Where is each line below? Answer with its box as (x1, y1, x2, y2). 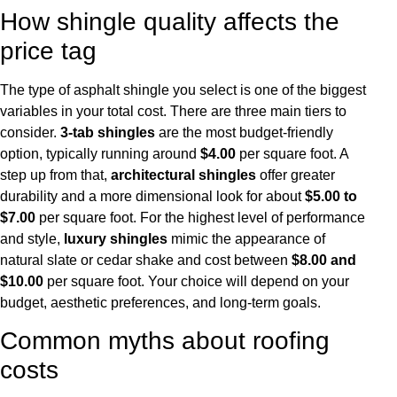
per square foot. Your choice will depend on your (43, 273, 349, 289)
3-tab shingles (60, 124, 155, 140)
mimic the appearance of (167, 230, 325, 246)
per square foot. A (236, 145, 348, 161)
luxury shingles (64, 230, 167, 246)
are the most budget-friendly (155, 124, 333, 140)
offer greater (256, 167, 335, 183)
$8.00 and (292, 252, 356, 268)
